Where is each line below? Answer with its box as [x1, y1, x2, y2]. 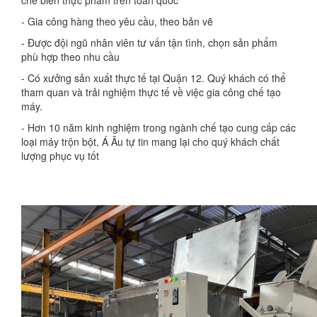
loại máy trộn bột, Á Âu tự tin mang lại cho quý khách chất [21, 134, 279, 149]
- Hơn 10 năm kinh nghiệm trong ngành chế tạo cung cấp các [21, 120, 296, 134]
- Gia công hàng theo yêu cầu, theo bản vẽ [21, 14, 213, 28]
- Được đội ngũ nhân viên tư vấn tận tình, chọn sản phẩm [21, 35, 277, 50]
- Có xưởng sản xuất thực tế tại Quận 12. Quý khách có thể [21, 71, 286, 85]
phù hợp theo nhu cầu [21, 50, 120, 64]
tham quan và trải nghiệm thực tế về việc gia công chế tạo [21, 85, 281, 99]
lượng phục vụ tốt [21, 149, 99, 163]
